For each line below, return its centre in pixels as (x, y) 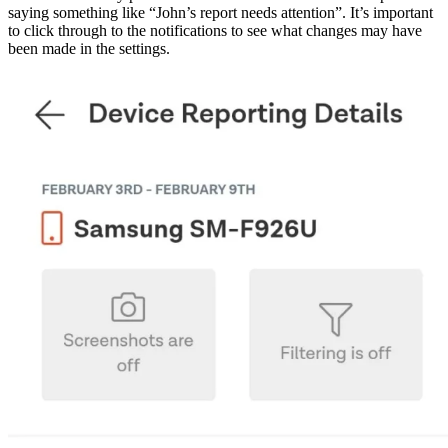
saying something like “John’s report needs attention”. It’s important (220, 13)
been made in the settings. (89, 49)
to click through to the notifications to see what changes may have (215, 31)
